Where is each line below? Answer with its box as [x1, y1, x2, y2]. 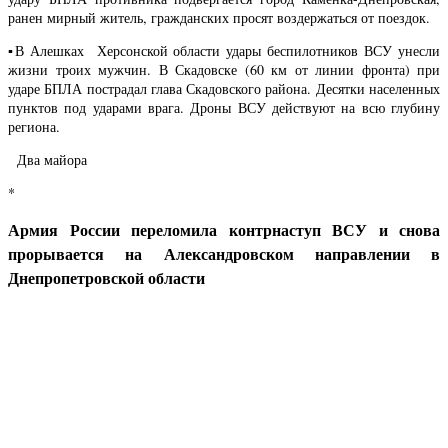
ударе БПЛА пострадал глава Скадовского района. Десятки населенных [8, 78, 440, 98]
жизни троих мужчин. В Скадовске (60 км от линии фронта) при [8, 59, 440, 79]
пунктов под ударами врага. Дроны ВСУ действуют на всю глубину [8, 97, 440, 117]
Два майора [8, 149, 87, 169]
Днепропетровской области [8, 266, 205, 291]
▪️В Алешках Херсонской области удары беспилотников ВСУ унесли [8, 40, 440, 60]
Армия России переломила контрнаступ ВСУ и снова [8, 218, 440, 243]
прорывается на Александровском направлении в [8, 242, 440, 267]
